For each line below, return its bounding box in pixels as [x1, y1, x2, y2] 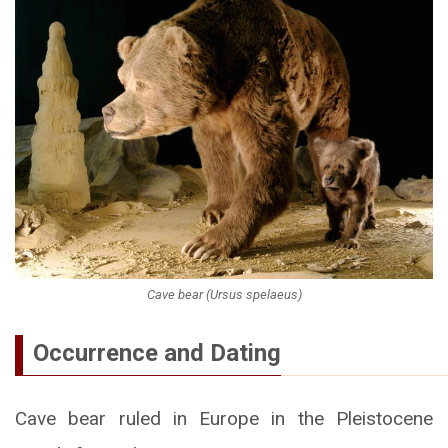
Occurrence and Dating [33, 338, 281, 367]
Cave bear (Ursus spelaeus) [146, 286, 302, 302]
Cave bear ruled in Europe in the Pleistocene [15, 406, 433, 430]
